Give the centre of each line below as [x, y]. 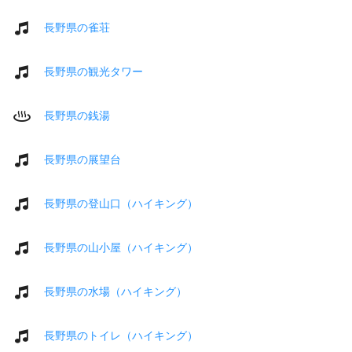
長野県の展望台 [82, 159]
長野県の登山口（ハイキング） [121, 203]
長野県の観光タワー [93, 71]
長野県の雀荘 [77, 27]
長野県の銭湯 [77, 115]
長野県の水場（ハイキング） [115, 291]
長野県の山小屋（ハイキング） [121, 247]
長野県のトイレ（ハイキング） [121, 335]
